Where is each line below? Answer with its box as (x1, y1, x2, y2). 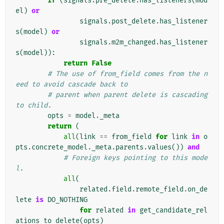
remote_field (135, 185, 183, 194)
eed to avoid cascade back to (15, 80, 127, 89)
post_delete (111, 17, 155, 26)
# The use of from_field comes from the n (47, 69, 207, 78)
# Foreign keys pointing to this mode (63, 153, 207, 162)
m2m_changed (111, 38, 155, 47)
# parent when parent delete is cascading (47, 90, 207, 99)
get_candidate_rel (139, 206, 207, 215)
